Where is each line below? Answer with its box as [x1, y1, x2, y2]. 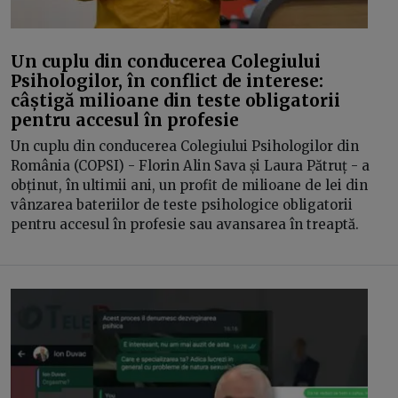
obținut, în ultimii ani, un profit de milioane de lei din [11, 177, 368, 194]
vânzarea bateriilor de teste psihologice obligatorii [11, 196, 353, 213]
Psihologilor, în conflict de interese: [11, 69, 323, 92]
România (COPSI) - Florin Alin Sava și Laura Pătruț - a [11, 157, 370, 174]
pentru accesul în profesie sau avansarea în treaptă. [11, 216, 362, 233]
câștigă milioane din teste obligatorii [11, 89, 340, 111]
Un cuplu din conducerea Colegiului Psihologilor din [11, 138, 359, 155]
